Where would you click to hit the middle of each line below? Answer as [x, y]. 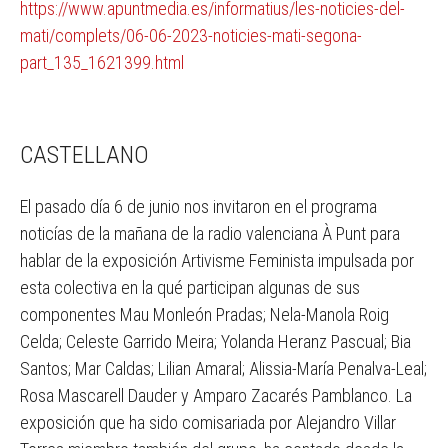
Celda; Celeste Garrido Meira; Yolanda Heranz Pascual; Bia [215, 341]
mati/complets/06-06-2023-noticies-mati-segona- [191, 35]
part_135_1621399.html [102, 62]
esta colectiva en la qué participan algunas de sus [190, 287]
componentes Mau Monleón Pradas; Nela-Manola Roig [204, 314]
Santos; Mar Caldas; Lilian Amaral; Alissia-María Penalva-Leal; [223, 368]
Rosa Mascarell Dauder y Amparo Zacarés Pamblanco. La [216, 395]
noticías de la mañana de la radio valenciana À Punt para [210, 233]
